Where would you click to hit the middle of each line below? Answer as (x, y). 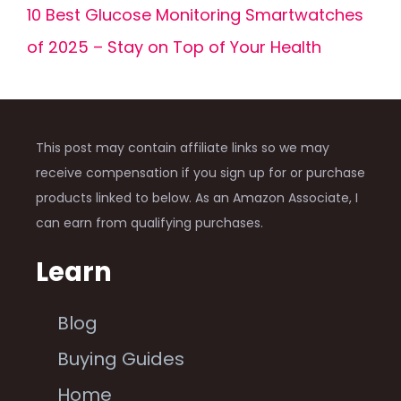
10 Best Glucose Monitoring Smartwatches (195, 15)
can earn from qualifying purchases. (149, 223)
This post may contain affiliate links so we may (183, 148)
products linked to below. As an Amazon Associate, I (197, 198)
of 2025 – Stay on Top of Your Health (174, 47)
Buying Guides (121, 358)
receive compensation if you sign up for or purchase (200, 173)
